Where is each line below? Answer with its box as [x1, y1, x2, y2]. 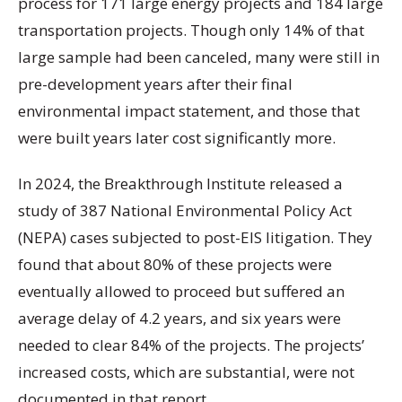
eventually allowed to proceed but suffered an [18, 281, 345, 301]
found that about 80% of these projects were [18, 254, 332, 275]
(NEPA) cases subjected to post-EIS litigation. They [18, 227, 372, 248]
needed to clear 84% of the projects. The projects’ [18, 335, 364, 355]
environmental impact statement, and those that [18, 100, 360, 121]
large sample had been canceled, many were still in [18, 46, 380, 67]
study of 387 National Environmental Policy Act [18, 200, 352, 221]
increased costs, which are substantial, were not [18, 362, 354, 382]
